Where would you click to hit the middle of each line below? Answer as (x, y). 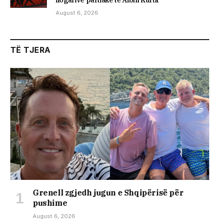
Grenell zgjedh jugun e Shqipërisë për (108, 192)
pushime (50, 203)
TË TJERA (31, 50)
